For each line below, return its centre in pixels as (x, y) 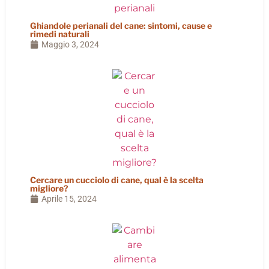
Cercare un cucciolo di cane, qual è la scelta (117, 180)
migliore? (49, 188)
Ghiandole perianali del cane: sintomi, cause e (121, 25)
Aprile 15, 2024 (69, 198)
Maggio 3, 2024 (70, 44)
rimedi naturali (60, 34)
